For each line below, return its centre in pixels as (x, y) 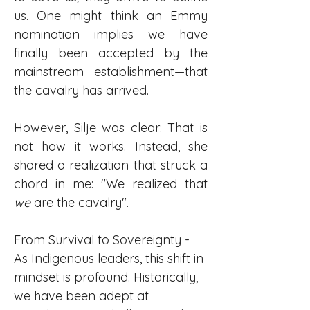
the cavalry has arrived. (81, 90)
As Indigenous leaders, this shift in (110, 258)
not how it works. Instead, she (111, 146)
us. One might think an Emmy (111, 16)
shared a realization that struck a (111, 165)
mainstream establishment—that (111, 72)
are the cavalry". (80, 202)
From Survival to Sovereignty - (103, 240)
